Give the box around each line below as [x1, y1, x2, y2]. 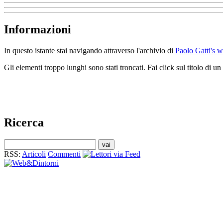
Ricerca [4, 115, 44, 129]
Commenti [48, 149, 81, 158]
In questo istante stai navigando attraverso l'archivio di [4, 46, 175, 55]
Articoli [22, 149, 46, 158]
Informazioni [4, 23, 71, 36]
